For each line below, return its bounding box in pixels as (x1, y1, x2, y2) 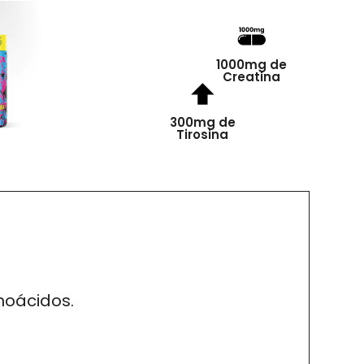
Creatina (222, 68, 280, 85)
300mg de (169, 114, 236, 132)
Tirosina (176, 126, 229, 144)
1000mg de (215, 56, 287, 73)
